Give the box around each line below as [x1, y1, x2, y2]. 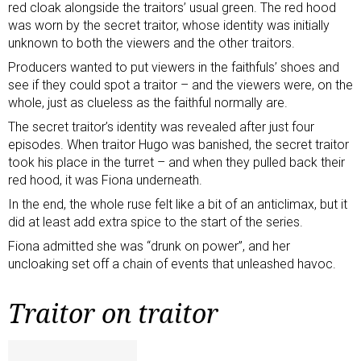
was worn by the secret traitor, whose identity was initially [8, 17, 330, 33]
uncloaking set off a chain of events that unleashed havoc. [8, 255, 336, 272]
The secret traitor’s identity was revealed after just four [8, 118, 314, 135]
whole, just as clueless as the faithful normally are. [8, 94, 288, 110]
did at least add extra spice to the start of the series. [8, 214, 303, 230]
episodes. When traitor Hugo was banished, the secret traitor [8, 136, 349, 152]
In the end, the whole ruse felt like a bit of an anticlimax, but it [8, 196, 347, 212]
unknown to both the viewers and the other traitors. [8, 35, 295, 51]
